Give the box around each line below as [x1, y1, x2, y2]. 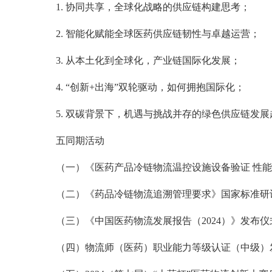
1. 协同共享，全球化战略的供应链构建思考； [56, 1, 250, 12]
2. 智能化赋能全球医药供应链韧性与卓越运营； [56, 28, 260, 39]
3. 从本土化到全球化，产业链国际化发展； [56, 55, 240, 66]
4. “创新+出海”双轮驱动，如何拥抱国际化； [56, 81, 245, 92]
